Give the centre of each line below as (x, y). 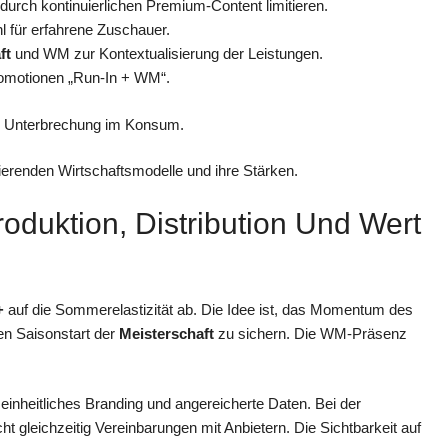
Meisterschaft (166, 333)
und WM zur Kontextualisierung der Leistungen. (167, 54)
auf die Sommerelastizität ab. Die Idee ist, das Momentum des (208, 309)
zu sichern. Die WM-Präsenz (310, 333)
